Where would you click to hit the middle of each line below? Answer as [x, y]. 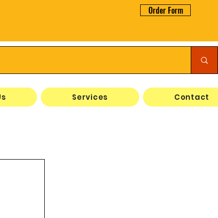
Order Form [165, 10]
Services [90, 97]
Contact [192, 97]
